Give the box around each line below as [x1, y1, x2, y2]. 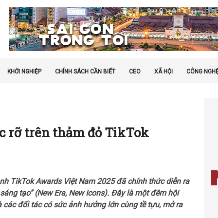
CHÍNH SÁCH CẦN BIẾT [55, 68, 115, 75]
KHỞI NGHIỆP [7, 68, 41, 75]
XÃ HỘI [154, 68, 173, 75]
